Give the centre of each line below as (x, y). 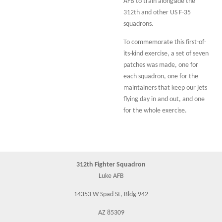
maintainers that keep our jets (165, 88)
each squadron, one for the (161, 76)
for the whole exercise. (155, 111)
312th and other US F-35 (157, 12)
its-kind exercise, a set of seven (166, 54)
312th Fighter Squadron (111, 165)
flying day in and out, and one (164, 99)
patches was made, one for (161, 65)
